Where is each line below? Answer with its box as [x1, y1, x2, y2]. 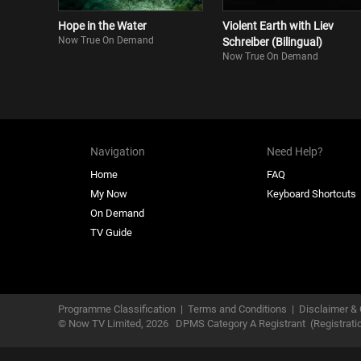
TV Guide [90, 226, 132, 239]
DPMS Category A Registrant [176, 317, 310, 330]
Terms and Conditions [188, 303, 287, 315]
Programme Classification [58, 303, 176, 315]
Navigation [90, 145, 145, 158]
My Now [90, 188, 127, 200]
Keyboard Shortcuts [267, 188, 357, 200]
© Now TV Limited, [58, 317, 146, 330]
